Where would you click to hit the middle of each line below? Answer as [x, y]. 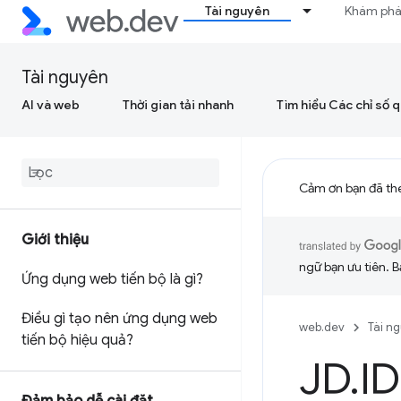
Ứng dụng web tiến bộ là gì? [112, 279]
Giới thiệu [55, 240]
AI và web [51, 105]
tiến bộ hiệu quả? [77, 340]
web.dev [322, 327]
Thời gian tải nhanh [178, 105]
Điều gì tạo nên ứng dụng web [119, 319]
